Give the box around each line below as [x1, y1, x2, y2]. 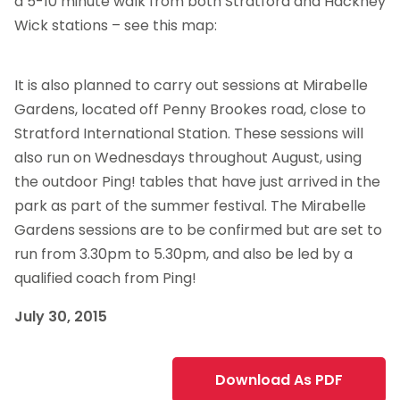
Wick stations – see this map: [14, 15, 217, 37]
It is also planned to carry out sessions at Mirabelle [14, 75, 368, 96]
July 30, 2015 [14, 306, 107, 328]
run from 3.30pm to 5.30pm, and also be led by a [14, 244, 353, 265]
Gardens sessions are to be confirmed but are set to [14, 220, 382, 241]
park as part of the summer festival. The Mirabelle [14, 196, 366, 217]
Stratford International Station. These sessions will [14, 123, 363, 145]
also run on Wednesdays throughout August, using [14, 147, 362, 169]
